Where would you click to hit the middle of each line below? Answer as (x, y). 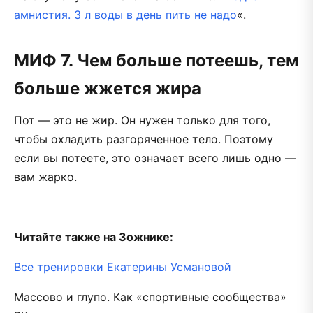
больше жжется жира (108, 88)
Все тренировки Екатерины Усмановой (123, 267)
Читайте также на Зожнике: (94, 236)
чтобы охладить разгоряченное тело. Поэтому (144, 139)
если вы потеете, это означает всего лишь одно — (155, 158)
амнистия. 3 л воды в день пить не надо (125, 14)
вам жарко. (45, 176)
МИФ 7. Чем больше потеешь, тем (156, 60)
